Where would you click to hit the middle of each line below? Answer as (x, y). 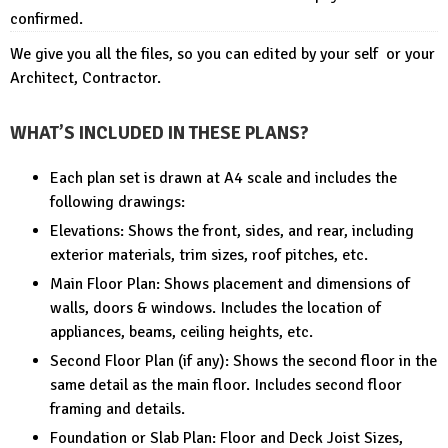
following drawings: (117, 201)
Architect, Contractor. (85, 78)
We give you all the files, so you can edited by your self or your (222, 54)
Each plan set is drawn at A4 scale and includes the (223, 177)
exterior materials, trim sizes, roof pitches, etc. (209, 254)
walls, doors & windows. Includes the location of (215, 307)
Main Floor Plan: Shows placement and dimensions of (230, 283)
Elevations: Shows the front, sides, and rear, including (232, 230)
